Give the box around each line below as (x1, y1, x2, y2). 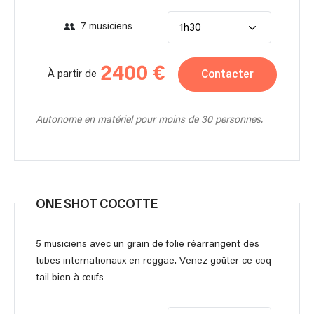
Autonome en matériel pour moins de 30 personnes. (36, 114, 263, 125)
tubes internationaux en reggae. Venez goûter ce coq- (36, 255, 275, 266)
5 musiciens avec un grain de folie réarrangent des (36, 238, 259, 249)
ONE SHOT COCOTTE (36, 198, 157, 212)
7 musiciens (80, 22, 132, 32)
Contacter (200, 68, 254, 81)
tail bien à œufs (36, 272, 104, 282)
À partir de (48, 69, 97, 80)
